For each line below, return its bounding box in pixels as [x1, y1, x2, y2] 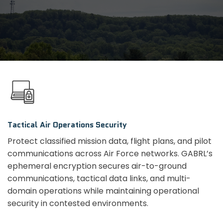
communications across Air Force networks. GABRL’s [7, 148, 213, 160]
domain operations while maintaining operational [7, 185, 199, 197]
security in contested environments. [7, 198, 148, 210]
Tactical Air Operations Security [7, 119, 127, 131]
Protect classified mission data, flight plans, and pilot [7, 135, 212, 147]
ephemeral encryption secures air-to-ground [7, 160, 187, 172]
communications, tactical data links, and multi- [7, 173, 191, 185]
